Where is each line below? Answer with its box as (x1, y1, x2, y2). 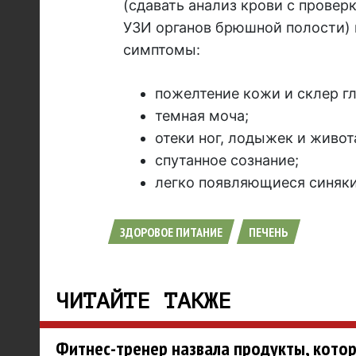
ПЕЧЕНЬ (248, 224, 288, 241)
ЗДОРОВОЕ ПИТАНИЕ (119, 224, 222, 241)
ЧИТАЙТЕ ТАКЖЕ (55, 288, 231, 315)
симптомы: (122, 41, 200, 59)
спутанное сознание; (154, 152, 299, 169)
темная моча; (154, 107, 249, 125)
